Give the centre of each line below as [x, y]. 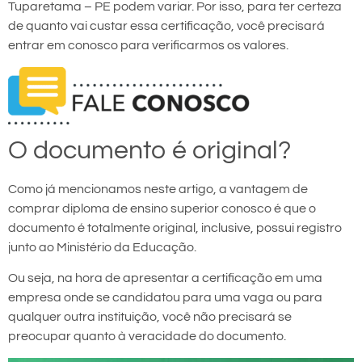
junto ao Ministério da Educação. [102, 248]
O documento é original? [149, 151]
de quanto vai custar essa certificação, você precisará [166, 26]
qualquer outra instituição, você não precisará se [150, 317]
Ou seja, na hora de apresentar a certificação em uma [165, 278]
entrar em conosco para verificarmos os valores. [148, 46]
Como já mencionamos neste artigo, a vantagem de [158, 189]
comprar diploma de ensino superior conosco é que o [162, 209]
